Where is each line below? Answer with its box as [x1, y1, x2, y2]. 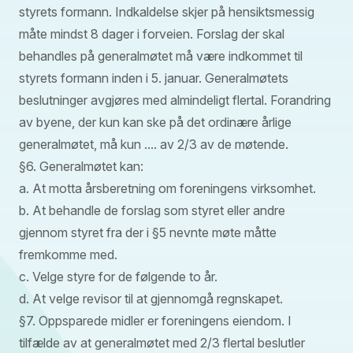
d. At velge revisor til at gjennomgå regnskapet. [19, 290, 283, 307]
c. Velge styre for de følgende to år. [19, 268, 217, 284]
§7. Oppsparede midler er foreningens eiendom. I [19, 312, 292, 329]
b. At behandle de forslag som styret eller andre [19, 202, 285, 218]
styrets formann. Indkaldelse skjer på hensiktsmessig [19, 3, 314, 20]
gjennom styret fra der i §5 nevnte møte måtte [19, 224, 277, 240]
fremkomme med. [19, 246, 117, 262]
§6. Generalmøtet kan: [19, 158, 143, 174]
